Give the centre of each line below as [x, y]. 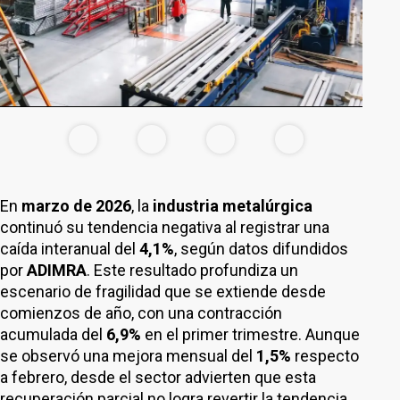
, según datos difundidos [261, 249]
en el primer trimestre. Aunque [250, 334]
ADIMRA [57, 270]
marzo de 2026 [76, 206]
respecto [325, 356]
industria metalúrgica [233, 206]
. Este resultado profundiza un [192, 270]
